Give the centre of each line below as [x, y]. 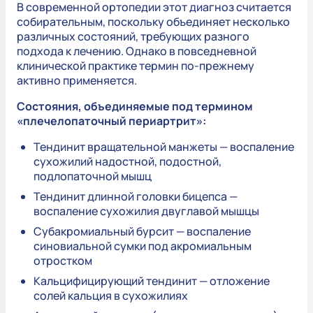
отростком [63, 261]
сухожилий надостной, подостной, [128, 162]
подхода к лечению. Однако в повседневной [137, 51]
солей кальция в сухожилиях [111, 296]
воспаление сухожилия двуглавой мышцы [146, 211]
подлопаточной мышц [93, 176]
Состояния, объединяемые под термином [135, 107]
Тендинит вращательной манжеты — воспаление [164, 147]
